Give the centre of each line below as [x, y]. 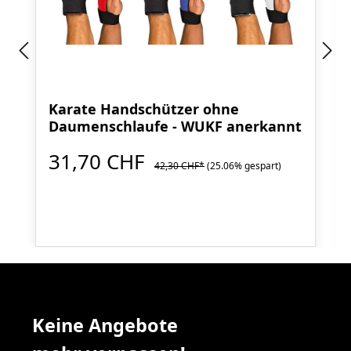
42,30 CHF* [179, 166]
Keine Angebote [105, 326]
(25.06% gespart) [244, 166]
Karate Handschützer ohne [144, 109]
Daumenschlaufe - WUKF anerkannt [175, 127]
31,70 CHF [100, 162]
